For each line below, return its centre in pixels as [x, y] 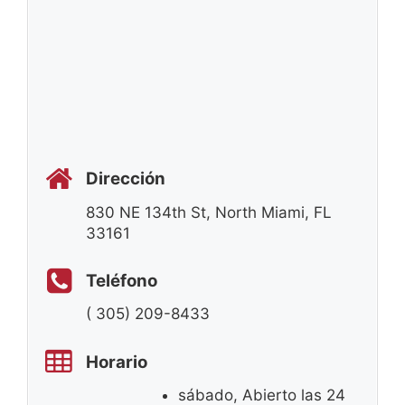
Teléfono [122, 281]
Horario [117, 362]
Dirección [126, 179]
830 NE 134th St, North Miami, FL [209, 212]
